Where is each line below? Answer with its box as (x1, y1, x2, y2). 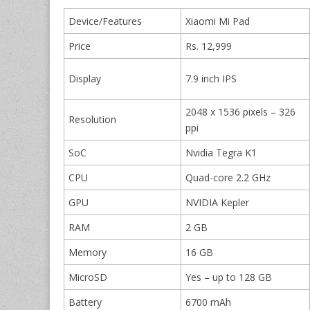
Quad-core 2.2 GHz (185, 170, 271, 184)
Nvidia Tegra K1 (185, 145, 257, 159)
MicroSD (69, 270, 107, 284)
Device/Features (69, 14, 142, 28)
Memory (69, 245, 107, 259)
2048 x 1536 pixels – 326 (185, 104, 295, 118)
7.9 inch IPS (185, 71, 237, 85)
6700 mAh (185, 295, 231, 309)
